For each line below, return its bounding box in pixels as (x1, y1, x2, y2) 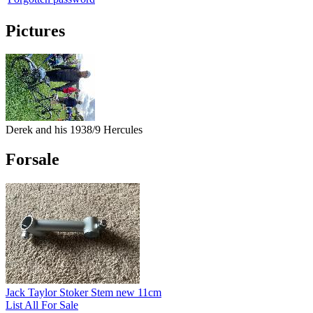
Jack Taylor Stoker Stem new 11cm (6, 286, 161, 299)
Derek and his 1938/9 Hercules (6, 124, 143, 136)
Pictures (6, 21, 65, 40)
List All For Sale (6, 299, 78, 312)
